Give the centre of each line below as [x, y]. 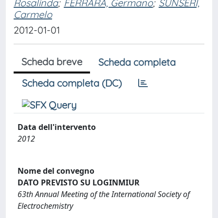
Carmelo [33, 14]
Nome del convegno [56, 171]
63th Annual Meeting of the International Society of [104, 194]
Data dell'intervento [57, 127]
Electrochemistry [45, 206]
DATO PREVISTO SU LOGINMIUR [79, 182]
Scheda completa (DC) [72, 83]
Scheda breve [52, 62]
